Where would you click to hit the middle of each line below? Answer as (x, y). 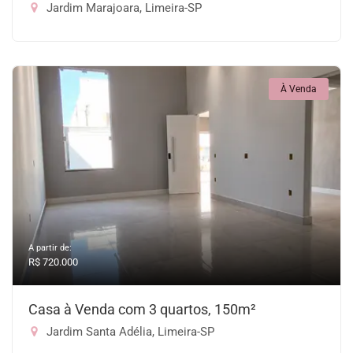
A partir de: (50, 248)
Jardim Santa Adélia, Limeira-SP (129, 332)
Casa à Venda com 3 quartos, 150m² (142, 309)
